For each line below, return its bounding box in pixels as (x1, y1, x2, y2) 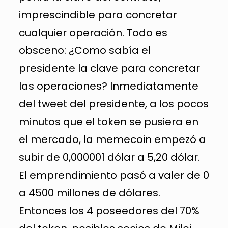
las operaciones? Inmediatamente (18, 78, 198, 93)
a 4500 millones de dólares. (18, 185, 160, 200)
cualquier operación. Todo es (18, 25, 167, 40)
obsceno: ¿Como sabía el (18, 43, 151, 58)
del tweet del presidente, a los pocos (18, 96, 209, 111)
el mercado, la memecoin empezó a (18, 132, 206, 147)
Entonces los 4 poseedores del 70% (18, 203, 199, 218)
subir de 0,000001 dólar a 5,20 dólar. (18, 150, 200, 164)
